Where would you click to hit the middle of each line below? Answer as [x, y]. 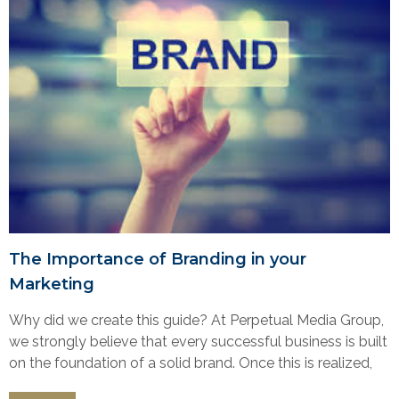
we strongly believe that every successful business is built [198, 342]
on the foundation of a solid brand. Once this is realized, [191, 363]
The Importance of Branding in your [158, 260]
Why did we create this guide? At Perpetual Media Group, [196, 321]
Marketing [52, 285]
